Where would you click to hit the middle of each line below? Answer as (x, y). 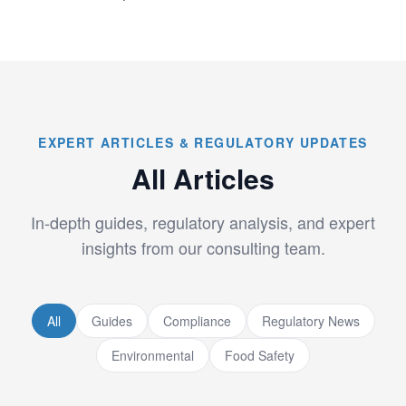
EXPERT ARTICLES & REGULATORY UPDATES (203, 142)
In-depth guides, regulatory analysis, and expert (203, 222)
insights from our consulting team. (203, 247)
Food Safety (260, 355)
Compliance (197, 321)
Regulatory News (310, 321)
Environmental (153, 355)
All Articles (203, 178)
